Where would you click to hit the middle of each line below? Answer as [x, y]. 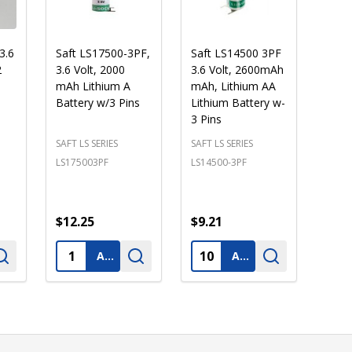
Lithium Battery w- [238, 102]
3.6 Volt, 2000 [91, 69]
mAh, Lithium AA [233, 86]
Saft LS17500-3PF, [103, 53]
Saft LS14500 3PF [236, 53]
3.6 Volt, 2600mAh [237, 69]
